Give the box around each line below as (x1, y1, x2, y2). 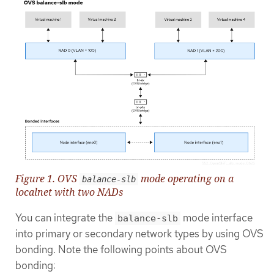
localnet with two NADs (15, 185, 123, 199)
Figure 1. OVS (15, 171, 80, 185)
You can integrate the (15, 210, 115, 224)
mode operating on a (138, 171, 234, 185)
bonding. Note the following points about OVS (15, 242, 227, 256)
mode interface (180, 210, 253, 224)
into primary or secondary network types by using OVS (15, 226, 264, 240)
